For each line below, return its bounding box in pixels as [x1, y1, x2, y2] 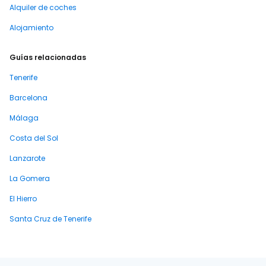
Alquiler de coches [9, 2, 77, 12]
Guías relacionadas [9, 52, 86, 62]
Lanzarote [9, 153, 45, 163]
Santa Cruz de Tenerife [9, 214, 91, 224]
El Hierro [9, 194, 37, 204]
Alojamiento [9, 23, 53, 33]
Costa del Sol [9, 133, 58, 143]
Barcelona [9, 93, 47, 103]
